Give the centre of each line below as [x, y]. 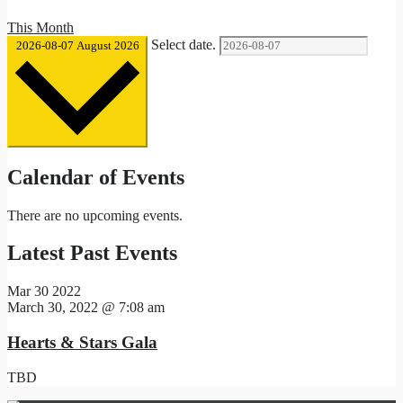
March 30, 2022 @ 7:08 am [86, 308]
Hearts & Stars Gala [82, 343]
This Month [40, 27]
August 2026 [107, 45]
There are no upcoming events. [95, 215]
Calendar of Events [96, 177]
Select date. [185, 44]
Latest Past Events [92, 253]
